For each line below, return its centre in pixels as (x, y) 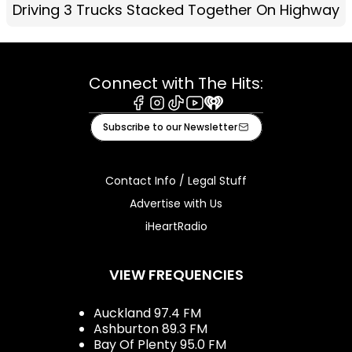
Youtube (210, 118)
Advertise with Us (176, 203)
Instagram (179, 118)
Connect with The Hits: (176, 83)
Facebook (159, 118)
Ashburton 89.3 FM (150, 328)
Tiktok (185, 118)
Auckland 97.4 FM (147, 313)
